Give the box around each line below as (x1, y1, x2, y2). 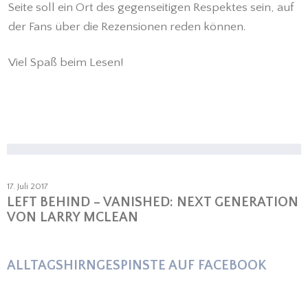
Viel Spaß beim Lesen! (8, 55, 124, 69)
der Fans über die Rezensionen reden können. (8, 19, 246, 34)
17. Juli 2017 (7, 181, 48, 191)
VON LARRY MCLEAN (7, 209, 138, 225)
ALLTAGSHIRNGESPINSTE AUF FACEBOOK (7, 257, 266, 273)
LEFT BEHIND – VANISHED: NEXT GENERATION (7, 194, 298, 210)
